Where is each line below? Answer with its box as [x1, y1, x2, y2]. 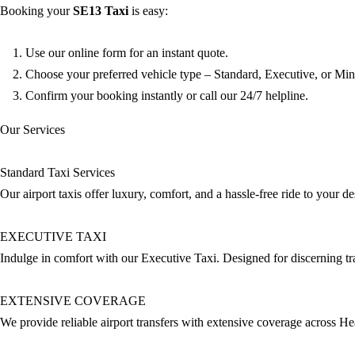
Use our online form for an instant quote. [25, 45, 228, 59]
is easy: [128, 4, 168, 18]
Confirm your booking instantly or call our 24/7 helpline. [25, 88, 308, 102]
